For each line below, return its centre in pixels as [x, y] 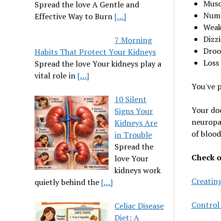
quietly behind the [68, 182]
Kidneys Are [136, 123]
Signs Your [134, 111]
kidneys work [138, 170]
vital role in [56, 75]
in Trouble [133, 135]
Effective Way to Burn [75, 16]
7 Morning [133, 40]
